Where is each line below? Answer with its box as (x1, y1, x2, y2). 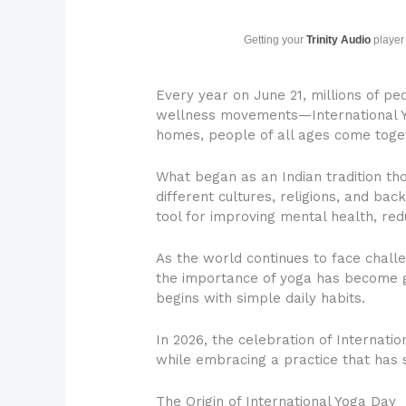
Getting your (244, 34, 307, 47)
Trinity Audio (306, 34, 372, 47)
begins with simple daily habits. (156, 290, 366, 307)
